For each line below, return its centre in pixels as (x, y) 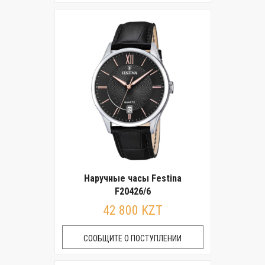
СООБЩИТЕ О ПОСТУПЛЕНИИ (132, 238)
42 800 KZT (132, 210)
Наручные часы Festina (132, 178)
